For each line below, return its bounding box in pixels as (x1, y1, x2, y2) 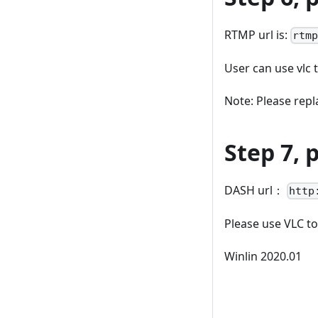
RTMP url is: (224, 26, 290, 43)
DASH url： (224, 182, 287, 198)
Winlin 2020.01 (224, 248, 302, 265)
